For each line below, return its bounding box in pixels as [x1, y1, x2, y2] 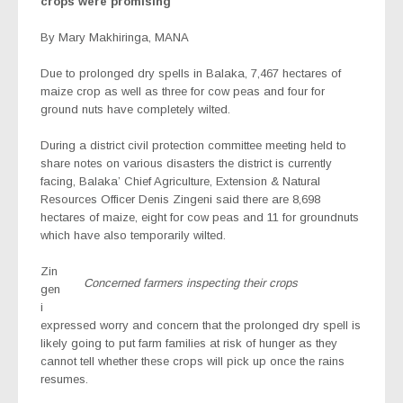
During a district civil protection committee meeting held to [40, 138, 346, 152]
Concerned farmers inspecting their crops [84, 275, 298, 290]
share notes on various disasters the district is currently [40, 156, 332, 170]
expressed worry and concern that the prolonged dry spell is [40, 318, 361, 332]
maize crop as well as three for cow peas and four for [40, 84, 325, 98]
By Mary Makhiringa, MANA [40, 30, 189, 44]
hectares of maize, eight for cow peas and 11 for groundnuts [40, 210, 359, 224]
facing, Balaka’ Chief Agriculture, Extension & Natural [40, 174, 320, 188]
